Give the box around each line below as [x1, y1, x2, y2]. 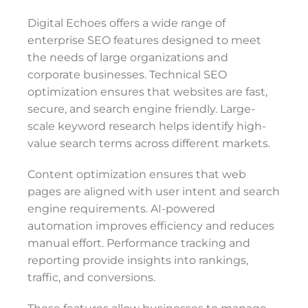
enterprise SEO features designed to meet [27, 34, 261, 47]
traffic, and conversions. [27, 271, 155, 284]
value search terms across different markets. [27, 137, 270, 150]
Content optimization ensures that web [27, 168, 246, 181]
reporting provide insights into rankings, [27, 254, 248, 267]
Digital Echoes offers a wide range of [27, 16, 225, 30]
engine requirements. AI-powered [27, 202, 215, 215]
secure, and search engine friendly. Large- [27, 102, 255, 115]
